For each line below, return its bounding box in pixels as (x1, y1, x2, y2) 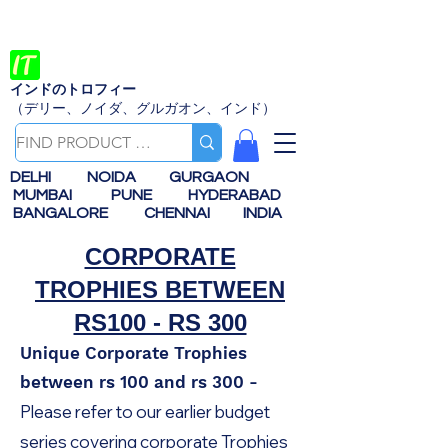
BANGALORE (10, 205, 120, 222)
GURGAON (169, 169, 258, 186)
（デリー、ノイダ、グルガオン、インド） (10, 100, 276, 116)
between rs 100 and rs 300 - (20, 372, 258, 393)
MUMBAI (13, 187, 78, 204)
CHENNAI (141, 205, 216, 222)
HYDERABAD (185, 187, 299, 204)
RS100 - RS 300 (73, 309, 247, 337)
